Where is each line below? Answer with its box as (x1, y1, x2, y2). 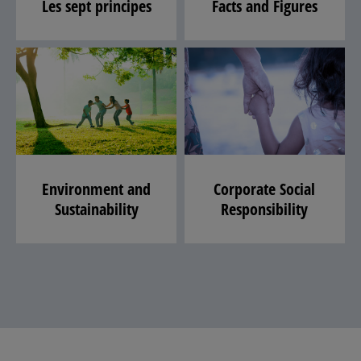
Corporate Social (214, 178, 316, 201)
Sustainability (54, 198, 139, 221)
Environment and (42, 178, 151, 201)
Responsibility (221, 198, 309, 221)
